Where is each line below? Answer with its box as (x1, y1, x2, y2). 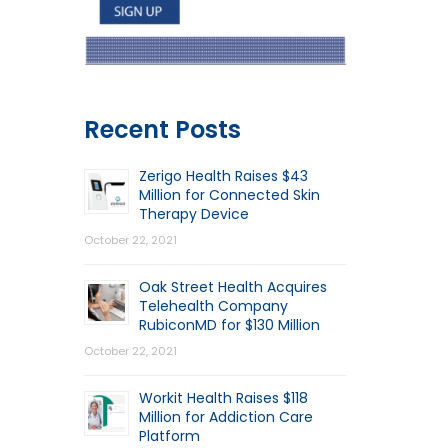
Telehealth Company (138, 295, 288, 316)
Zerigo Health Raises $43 (138, 165, 308, 186)
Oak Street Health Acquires (138, 276, 327, 297)
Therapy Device (138, 203, 249, 224)
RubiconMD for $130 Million (138, 314, 320, 335)
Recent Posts (83, 112, 241, 146)
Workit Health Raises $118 (138, 387, 308, 408)
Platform (138, 425, 200, 446)
